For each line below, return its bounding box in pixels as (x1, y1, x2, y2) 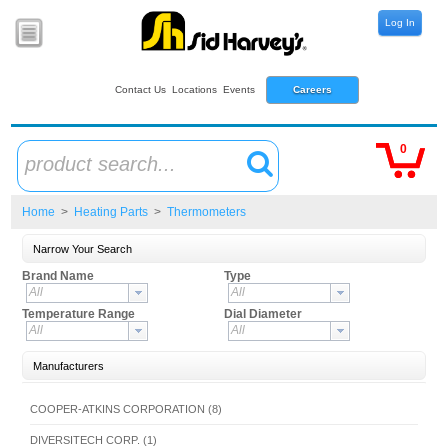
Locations (172, 84, 218, 95)
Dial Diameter (223, 307, 302, 321)
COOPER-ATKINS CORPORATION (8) (29, 403, 222, 415)
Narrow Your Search (32, 243, 132, 255)
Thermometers (163, 205, 246, 219)
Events (223, 84, 256, 95)
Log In (385, 17, 415, 28)
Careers (293, 84, 333, 95)
